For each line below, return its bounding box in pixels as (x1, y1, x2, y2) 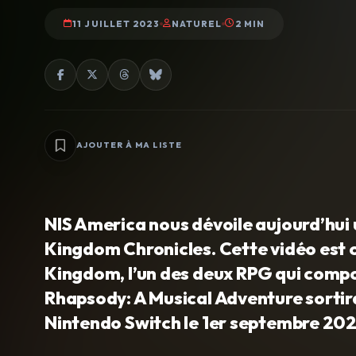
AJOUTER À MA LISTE (76, 140, 182, 151)
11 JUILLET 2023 (72, 17, 160, 29)
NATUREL (171, 17, 222, 29)
